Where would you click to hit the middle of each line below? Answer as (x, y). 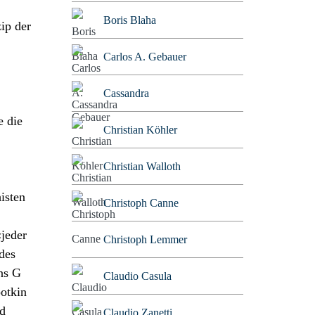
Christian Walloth (142, 166)
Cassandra (126, 93)
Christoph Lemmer (145, 239)
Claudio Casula (137, 276)
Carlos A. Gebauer (144, 56)
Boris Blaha (129, 20)
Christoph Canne (141, 202)
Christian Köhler (140, 129)
